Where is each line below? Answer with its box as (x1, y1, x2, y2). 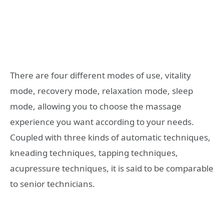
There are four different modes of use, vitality (10, 69, 191, 81)
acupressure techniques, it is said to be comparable (10, 162, 213, 174)
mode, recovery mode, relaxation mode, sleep (10, 85, 193, 97)
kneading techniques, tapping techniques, (10, 147, 178, 159)
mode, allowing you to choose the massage (10, 100, 181, 112)
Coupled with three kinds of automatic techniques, (10, 131, 210, 143)
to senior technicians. (10, 178, 95, 190)
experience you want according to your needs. (10, 116, 194, 128)
